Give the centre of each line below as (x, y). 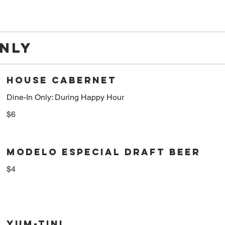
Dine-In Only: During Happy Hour (66, 97)
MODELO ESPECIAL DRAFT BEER (104, 152)
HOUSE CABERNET (62, 80)
